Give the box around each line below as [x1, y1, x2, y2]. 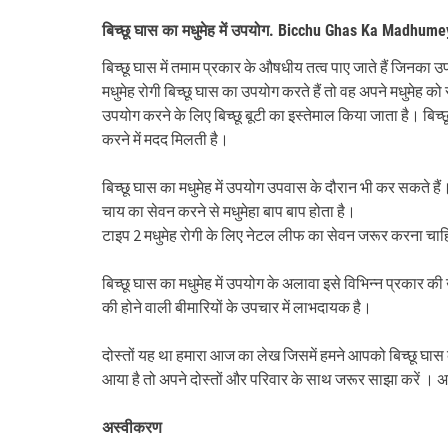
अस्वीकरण [102, 417, 162, 437]
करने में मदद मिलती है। [102, 129, 229, 149]
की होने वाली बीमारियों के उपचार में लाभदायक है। [102, 297, 372, 317]
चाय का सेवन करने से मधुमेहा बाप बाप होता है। [102, 201, 356, 221]
